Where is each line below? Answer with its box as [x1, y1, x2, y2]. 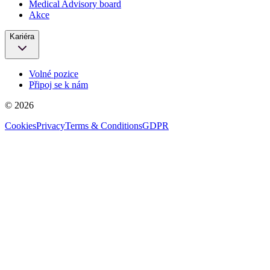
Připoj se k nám [29, 79, 88, 90]
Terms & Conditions [65, 120, 142, 131]
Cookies [5, 120, 36, 131]
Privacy [36, 120, 65, 131]
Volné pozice [29, 68, 78, 79]
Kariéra [10, 31, 34, 41]
